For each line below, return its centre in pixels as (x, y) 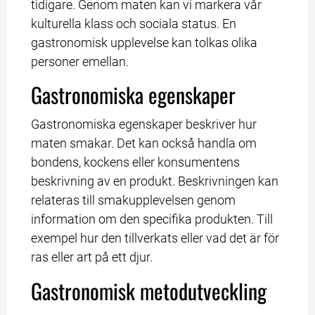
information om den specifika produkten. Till (152, 219)
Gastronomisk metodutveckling (149, 290)
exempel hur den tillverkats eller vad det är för (155, 238)
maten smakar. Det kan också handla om (144, 143)
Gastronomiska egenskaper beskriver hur (144, 124)
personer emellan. (80, 61)
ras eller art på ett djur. (92, 257)
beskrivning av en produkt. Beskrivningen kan (155, 181)
